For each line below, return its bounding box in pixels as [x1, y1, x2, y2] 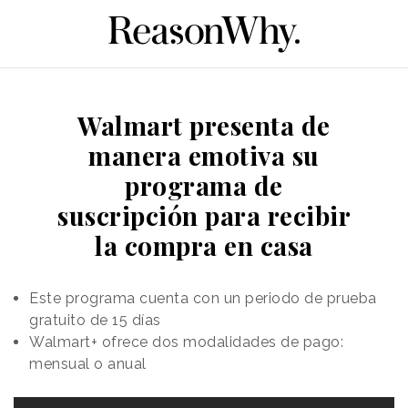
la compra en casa [95, 228, 313, 262]
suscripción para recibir [57, 198, 351, 232]
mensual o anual [29, 354, 147, 372]
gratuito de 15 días [29, 311, 161, 329]
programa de [125, 168, 283, 202]
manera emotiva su [88, 138, 320, 172]
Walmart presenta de [77, 107, 331, 142]
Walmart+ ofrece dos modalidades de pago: [29, 332, 343, 351]
